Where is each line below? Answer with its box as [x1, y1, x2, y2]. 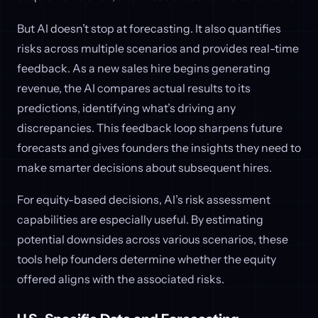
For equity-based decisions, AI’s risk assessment [17, 192, 270, 207]
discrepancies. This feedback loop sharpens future [17, 120, 283, 135]
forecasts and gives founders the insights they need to [17, 140, 301, 155]
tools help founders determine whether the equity [17, 252, 276, 267]
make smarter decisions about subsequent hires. [17, 160, 272, 175]
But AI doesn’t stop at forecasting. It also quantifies [17, 21, 281, 35]
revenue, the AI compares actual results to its [17, 80, 251, 95]
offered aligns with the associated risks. [17, 272, 224, 287]
